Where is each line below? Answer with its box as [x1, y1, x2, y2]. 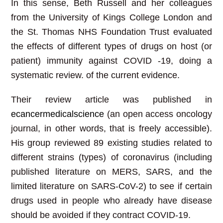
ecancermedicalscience [11, 109, 104, 119]
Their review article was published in [11, 94, 212, 105]
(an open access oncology [104, 109, 212, 119]
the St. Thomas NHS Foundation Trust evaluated [11, 26, 212, 37]
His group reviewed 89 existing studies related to [11, 137, 212, 148]
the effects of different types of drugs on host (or [11, 41, 212, 51]
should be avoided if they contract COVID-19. [11, 210, 191, 220]
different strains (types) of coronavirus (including [11, 152, 212, 162]
